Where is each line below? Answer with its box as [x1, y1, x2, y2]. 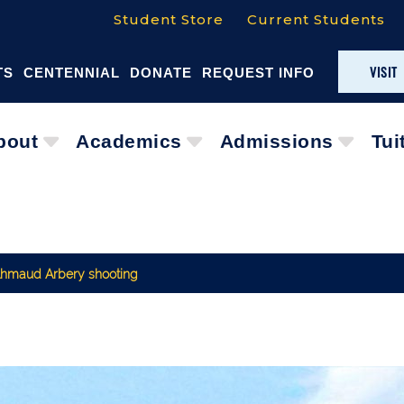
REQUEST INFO [202, 65, 316, 80]
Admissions [219, 131, 334, 151]
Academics [76, 131, 182, 151]
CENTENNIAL [23, 65, 121, 80]
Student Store [113, 11, 224, 28]
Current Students [246, 11, 385, 28]
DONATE [130, 65, 193, 80]
